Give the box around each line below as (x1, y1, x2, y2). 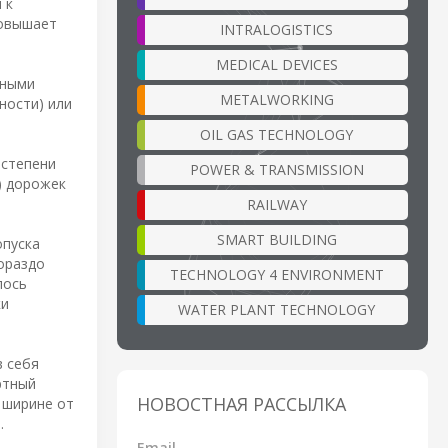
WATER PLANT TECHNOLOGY (178, 299, 375, 319)
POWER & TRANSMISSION (189, 159, 364, 179)
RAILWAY (246, 194, 307, 214)
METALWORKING (219, 89, 334, 109)
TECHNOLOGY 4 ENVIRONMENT (169, 264, 384, 284)
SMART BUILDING (216, 229, 337, 249)
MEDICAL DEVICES (215, 54, 338, 74)
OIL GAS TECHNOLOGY (200, 124, 353, 144)
